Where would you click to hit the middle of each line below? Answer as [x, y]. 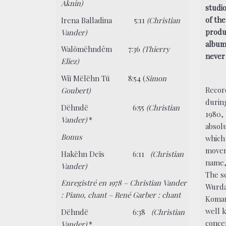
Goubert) [76, 91]
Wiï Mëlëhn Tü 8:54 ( [103, 78]
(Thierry [156, 49]
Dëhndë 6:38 [106, 212]
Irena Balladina [94, 20]
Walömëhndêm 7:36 [102, 49]
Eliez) [70, 61]
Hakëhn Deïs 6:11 [103, 154]
